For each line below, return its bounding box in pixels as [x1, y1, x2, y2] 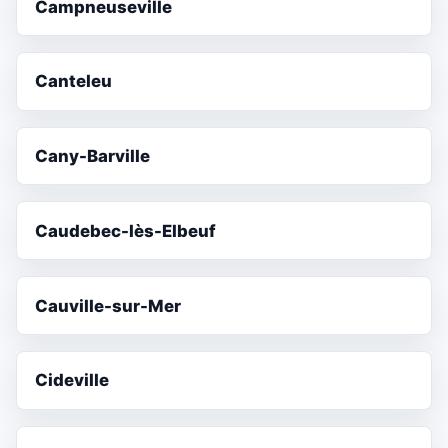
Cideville [35, 370, 110, 391]
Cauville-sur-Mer [35, 295, 182, 316]
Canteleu [35, 71, 113, 92]
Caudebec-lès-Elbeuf [35, 220, 217, 241]
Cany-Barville [35, 146, 151, 167]
